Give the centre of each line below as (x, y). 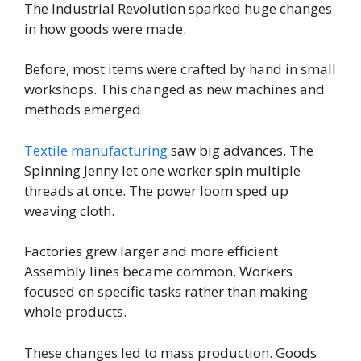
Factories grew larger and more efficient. (153, 251)
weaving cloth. (69, 210)
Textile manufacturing (96, 150)
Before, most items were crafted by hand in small (180, 69)
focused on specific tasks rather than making (166, 292)
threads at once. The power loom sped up (156, 190)
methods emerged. (84, 110)
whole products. (75, 312)
